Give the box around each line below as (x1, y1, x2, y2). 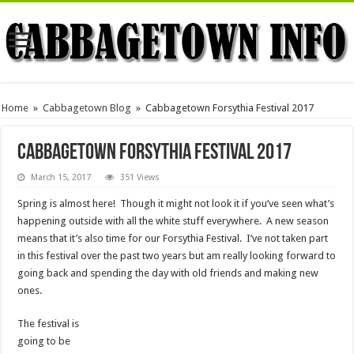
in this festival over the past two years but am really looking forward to (17, 250, 337, 262)
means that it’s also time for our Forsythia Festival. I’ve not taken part (17, 232, 329, 245)
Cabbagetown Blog (43, 102, 132, 115)
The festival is (17, 318, 80, 330)
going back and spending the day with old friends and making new (17, 267, 319, 280)
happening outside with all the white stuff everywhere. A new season (17, 215, 330, 228)
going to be (17, 335, 71, 348)
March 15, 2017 (31, 172, 92, 183)
